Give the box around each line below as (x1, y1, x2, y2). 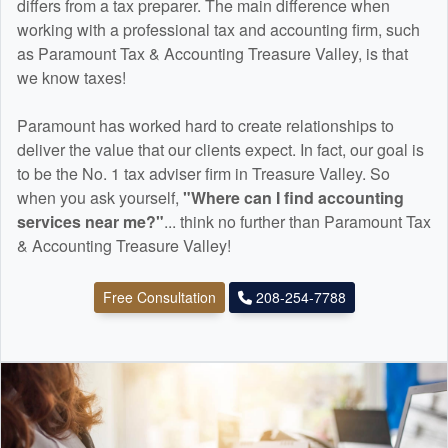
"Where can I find (183, 186, 318, 210)
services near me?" (17, 210, 164, 234)
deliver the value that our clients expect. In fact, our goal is (17, 138, 424, 162)
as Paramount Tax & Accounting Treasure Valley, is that (17, 42, 408, 66)
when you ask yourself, (17, 186, 183, 210)
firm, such (348, 18, 420, 42)
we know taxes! (17, 66, 126, 90)
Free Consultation (102, 287, 216, 308)
